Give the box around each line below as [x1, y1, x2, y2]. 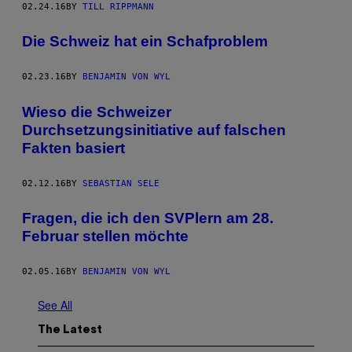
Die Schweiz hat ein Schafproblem [22, 33, 268, 50]
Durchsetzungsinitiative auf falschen [22, 121, 286, 138]
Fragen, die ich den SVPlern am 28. [22, 210, 273, 227]
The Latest [38, 325, 102, 336]
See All [38, 297, 72, 313]
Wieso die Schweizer [22, 103, 171, 120]
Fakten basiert [22, 139, 125, 156]
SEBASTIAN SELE [82, 178, 159, 189]
